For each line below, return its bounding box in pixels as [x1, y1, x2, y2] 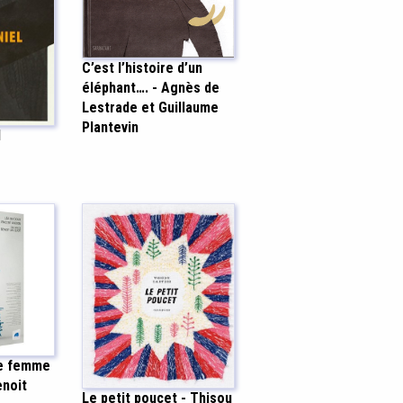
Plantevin [82, 118, 139, 136]
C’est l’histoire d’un [82, 58, 202, 76]
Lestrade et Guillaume [82, 98, 219, 116]
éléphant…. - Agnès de [82, 78, 219, 96]
